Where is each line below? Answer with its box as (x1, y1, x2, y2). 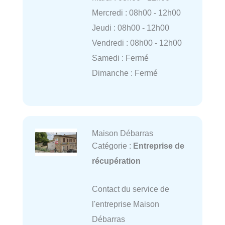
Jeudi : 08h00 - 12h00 (91, 23, 169, 32)
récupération (91, 156, 141, 165)
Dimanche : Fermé (91, 68, 158, 77)
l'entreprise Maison (91, 199, 159, 209)
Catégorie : (91, 141, 133, 150)
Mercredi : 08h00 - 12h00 (91, 8, 181, 17)
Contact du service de (91, 184, 169, 194)
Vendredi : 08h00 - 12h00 (91, 38, 182, 47)
